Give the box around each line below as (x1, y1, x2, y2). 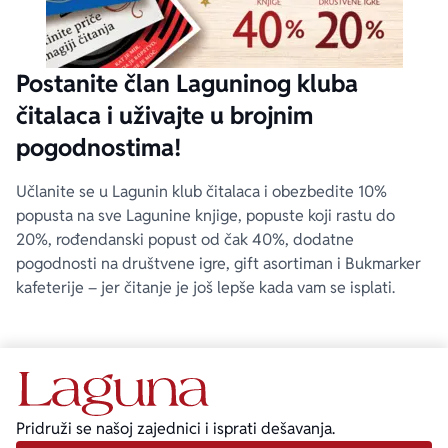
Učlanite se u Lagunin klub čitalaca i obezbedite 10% (16, 181, 387, 202)
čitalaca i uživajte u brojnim (16, 100, 313, 131)
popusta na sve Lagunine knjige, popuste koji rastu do (16, 205, 395, 226)
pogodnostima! (16, 132, 182, 163)
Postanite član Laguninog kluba (16, 68, 358, 99)
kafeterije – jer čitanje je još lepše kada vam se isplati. (16, 277, 395, 298)
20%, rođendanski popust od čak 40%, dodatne (16, 229, 354, 250)
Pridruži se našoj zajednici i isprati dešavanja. (16, 418, 335, 440)
